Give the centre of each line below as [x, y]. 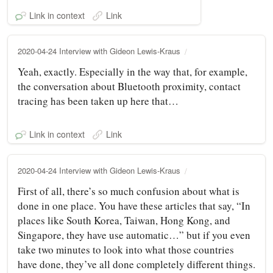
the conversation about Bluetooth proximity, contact [129, 86]
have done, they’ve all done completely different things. [136, 264]
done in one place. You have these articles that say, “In [134, 205]
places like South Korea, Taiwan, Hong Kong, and [124, 220]
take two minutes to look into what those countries [126, 249]
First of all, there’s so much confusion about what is [129, 191]
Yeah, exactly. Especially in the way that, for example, [133, 71]
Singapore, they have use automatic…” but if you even [134, 235]
